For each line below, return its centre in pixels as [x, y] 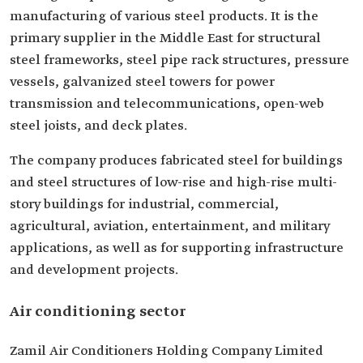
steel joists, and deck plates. [98, 126]
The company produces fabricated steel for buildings [176, 161]
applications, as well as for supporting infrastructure [177, 248]
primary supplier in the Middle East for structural [165, 38]
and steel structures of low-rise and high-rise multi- [173, 183]
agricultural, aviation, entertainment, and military [170, 226]
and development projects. [94, 270]
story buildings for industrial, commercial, [144, 205]
